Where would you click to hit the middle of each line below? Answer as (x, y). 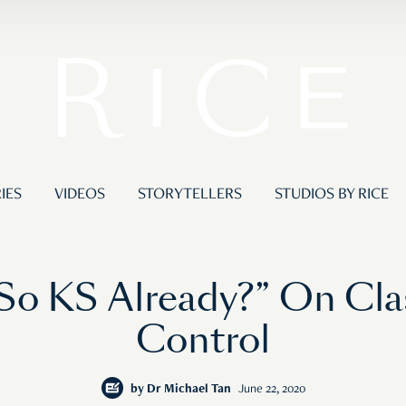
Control (203, 340)
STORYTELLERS (189, 195)
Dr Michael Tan (188, 390)
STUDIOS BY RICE (331, 195)
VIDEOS (79, 195)
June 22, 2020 (271, 390)
